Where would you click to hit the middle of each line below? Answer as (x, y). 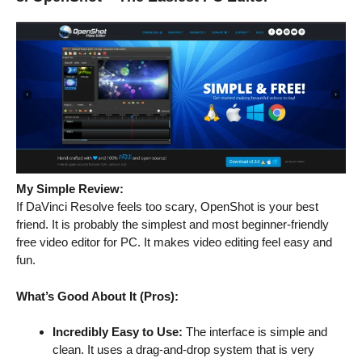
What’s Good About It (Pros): (97, 296)
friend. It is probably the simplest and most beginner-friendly (173, 225)
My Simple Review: (70, 189)
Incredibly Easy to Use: (118, 332)
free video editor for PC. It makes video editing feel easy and (174, 242)
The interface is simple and (255, 332)
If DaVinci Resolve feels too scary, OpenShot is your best (167, 207)
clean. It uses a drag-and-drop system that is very (183, 350)
